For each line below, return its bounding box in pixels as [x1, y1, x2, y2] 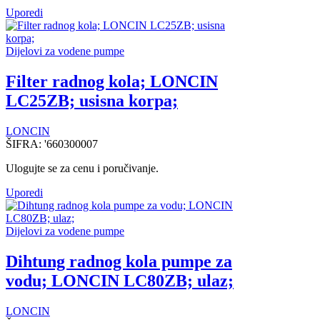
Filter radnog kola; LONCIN [6, 71, 218, 91]
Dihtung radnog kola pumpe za [6, 251, 232, 271]
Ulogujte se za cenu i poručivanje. [6, 161, 159, 174]
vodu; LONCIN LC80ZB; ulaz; [6, 271, 234, 290]
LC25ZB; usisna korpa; [6, 91, 178, 110]
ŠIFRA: [6, 137, 44, 150]
